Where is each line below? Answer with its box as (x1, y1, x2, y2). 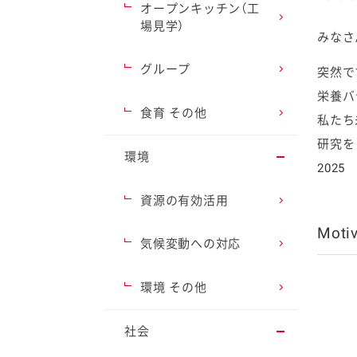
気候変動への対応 (140, 237, 241, 252)
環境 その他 (140, 280, 207, 295)
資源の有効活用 (140, 193, 229, 208)
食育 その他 (140, 105, 207, 120)
